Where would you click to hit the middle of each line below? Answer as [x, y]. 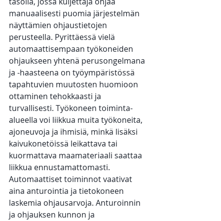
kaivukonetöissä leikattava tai [64, 144]
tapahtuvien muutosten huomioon [74, 85]
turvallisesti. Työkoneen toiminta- [71, 108]
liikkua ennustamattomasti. [60, 167]
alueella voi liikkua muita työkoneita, [77, 120]
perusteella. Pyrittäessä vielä [63, 37]
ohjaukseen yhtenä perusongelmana [78, 61]
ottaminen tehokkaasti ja [56, 96]
